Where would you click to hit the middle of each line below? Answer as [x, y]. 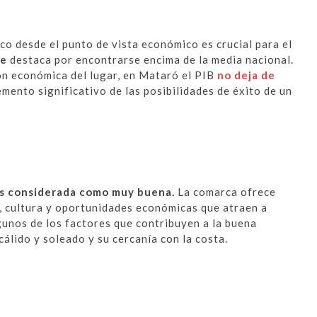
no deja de [246, 75]
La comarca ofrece [225, 192]
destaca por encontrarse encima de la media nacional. [150, 60]
